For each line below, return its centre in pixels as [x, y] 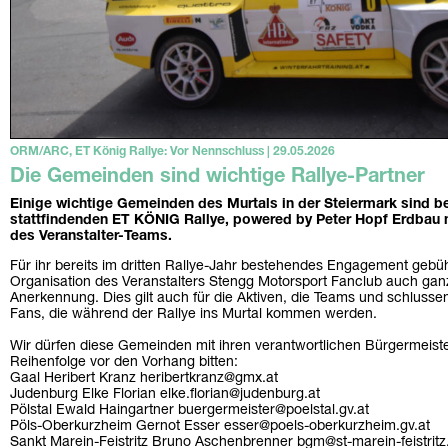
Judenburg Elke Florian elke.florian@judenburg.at [165, 395]
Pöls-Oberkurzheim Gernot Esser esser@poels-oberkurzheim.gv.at [220, 427]
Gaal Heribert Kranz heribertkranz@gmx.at [144, 379]
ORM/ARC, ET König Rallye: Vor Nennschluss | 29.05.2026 [172, 152]
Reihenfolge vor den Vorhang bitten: [124, 363]
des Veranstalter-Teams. [91, 237]
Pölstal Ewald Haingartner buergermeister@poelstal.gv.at [189, 411]
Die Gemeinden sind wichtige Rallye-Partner [217, 177]
